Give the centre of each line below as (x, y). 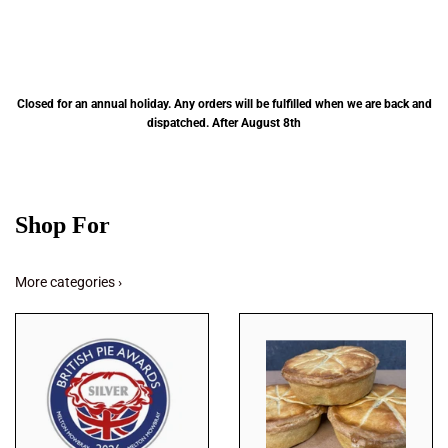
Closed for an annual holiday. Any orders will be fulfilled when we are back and (224, 104)
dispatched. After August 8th (224, 123)
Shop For (62, 224)
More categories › (68, 282)
